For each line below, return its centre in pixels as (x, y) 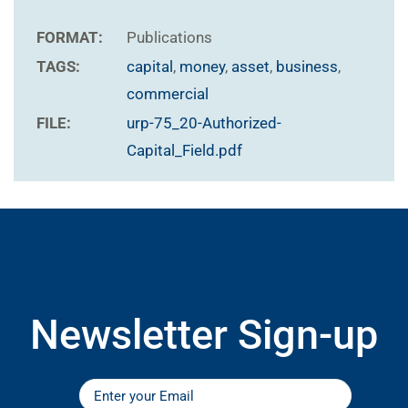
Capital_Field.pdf (184, 151)
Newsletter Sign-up (204, 335)
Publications (169, 38)
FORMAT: (70, 38)
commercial (168, 94)
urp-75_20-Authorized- (204, 123)
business (307, 67)
